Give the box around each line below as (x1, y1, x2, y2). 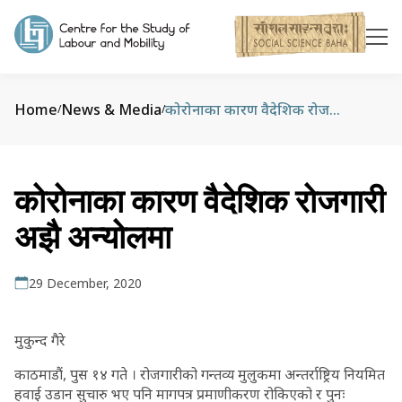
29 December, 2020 (29, 275, 142, 292)
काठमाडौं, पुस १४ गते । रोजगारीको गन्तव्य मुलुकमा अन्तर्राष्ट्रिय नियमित (14, 364, 385, 384)
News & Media (61, 100, 162, 119)
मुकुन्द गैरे (14, 330, 66, 350)
